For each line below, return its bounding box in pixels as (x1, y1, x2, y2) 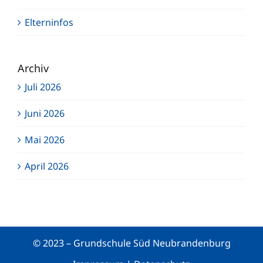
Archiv (18, 60, 49, 75)
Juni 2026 (25, 106, 65, 120)
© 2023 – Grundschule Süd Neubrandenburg (32, 236, 231, 249)
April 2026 (25, 159, 69, 173)
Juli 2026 (25, 80, 61, 93)
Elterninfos (25, 15, 73, 29)
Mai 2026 (25, 133, 65, 146)
